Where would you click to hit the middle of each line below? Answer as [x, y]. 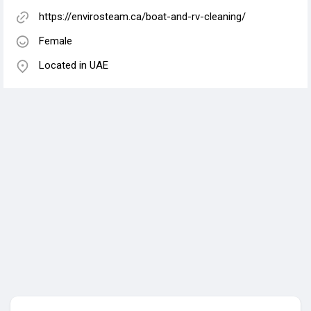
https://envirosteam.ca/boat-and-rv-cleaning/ [142, 17]
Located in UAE [74, 66]
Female [56, 41]
